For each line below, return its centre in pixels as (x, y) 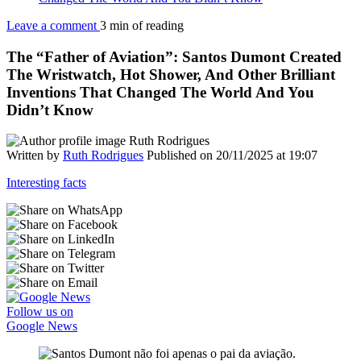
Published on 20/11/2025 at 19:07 (232, 156)
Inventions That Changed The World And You (160, 92)
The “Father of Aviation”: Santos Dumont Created (174, 56)
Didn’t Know (50, 110)
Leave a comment (53, 25)
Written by (35, 156)
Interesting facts (46, 183)
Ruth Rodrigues (103, 156)
